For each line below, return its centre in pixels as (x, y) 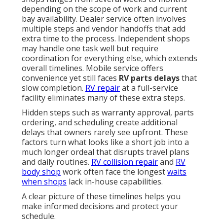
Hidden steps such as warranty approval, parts (108, 113)
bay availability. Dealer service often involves (104, 19)
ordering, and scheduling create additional (100, 123)
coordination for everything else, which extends (110, 58)
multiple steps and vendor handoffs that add (104, 29)
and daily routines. (56, 162)
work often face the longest (114, 172)
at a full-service (149, 88)
